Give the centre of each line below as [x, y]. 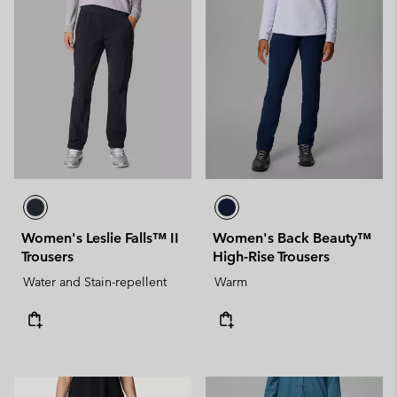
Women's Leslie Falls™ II [100, 238]
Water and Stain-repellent [95, 282]
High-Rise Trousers [271, 257]
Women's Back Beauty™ [292, 238]
